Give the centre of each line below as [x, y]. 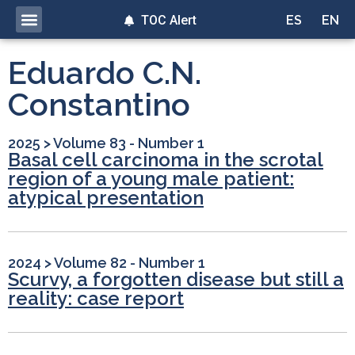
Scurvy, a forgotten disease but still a [176, 280]
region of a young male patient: [151, 179]
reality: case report [96, 299]
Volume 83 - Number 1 [129, 143]
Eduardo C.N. [105, 73]
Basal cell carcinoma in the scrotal [166, 160]
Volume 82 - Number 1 [130, 263]
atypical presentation [106, 198]
